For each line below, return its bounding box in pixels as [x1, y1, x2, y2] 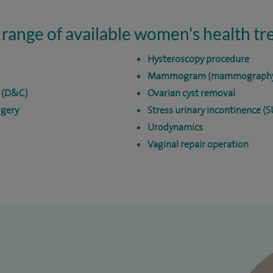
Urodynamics [147, 121, 203, 133]
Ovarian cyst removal [147, 87, 235, 99]
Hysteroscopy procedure [147, 52, 249, 65]
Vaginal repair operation [147, 138, 249, 151]
